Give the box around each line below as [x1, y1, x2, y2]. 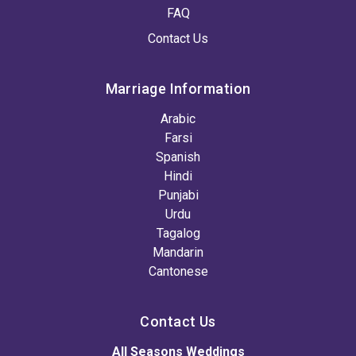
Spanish [156, 149, 200, 164]
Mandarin [153, 245, 203, 260]
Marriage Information [105, 80, 251, 97]
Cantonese [148, 264, 208, 279]
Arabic [161, 111, 195, 126]
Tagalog [156, 226, 200, 241]
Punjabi [157, 188, 199, 203]
